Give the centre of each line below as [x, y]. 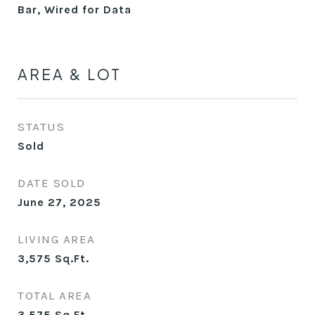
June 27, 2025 [59, 202]
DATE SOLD [52, 183]
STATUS [41, 127]
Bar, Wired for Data [75, 9]
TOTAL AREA [54, 295]
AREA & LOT [70, 74]
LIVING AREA [57, 239]
